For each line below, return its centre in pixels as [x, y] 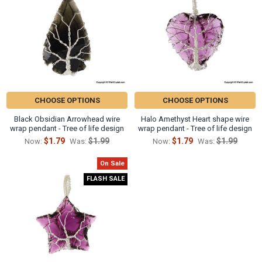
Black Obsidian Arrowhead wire [67, 119]
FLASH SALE [106, 179]
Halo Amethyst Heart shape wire [195, 119]
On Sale [112, 163]
